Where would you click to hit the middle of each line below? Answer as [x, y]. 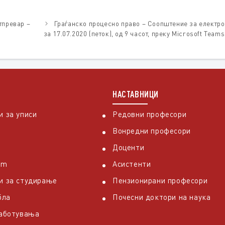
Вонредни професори [152, 131]
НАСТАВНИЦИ [136, 94]
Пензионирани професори [160, 181]
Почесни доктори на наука [162, 197]
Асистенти [132, 164]
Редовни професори [150, 114]
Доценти [129, 147]
